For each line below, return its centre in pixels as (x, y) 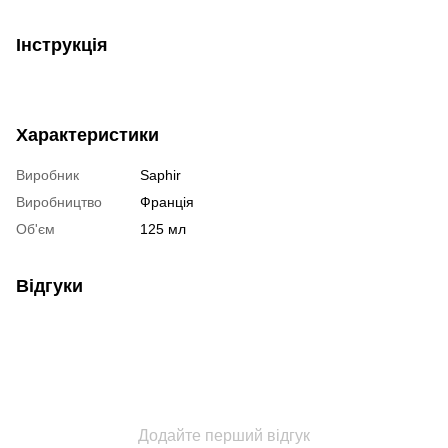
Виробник (47, 174)
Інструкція (62, 44)
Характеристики (87, 134)
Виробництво (59, 201)
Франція (167, 201)
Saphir (160, 174)
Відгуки (49, 285)
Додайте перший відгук (224, 435)
